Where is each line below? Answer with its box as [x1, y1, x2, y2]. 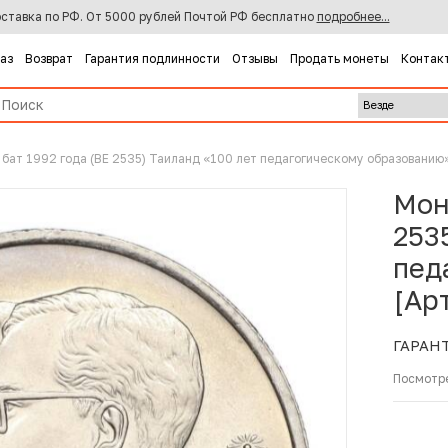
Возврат [24, 50, 73, 66]
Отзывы [231, 50, 278, 66]
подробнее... [316, 9, 390, 25]
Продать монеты [289, 50, 389, 66]
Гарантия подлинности [84, 50, 220, 66]
